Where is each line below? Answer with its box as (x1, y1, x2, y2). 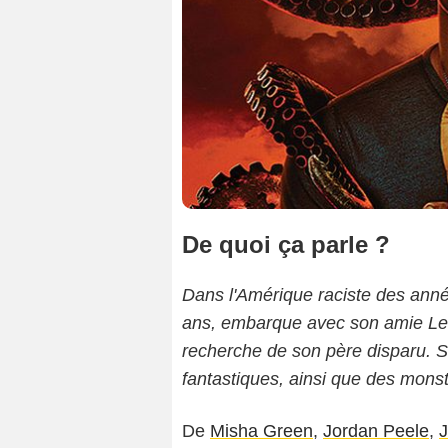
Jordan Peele (323, 421, 429, 442)
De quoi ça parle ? (182, 231, 390, 259)
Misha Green (210, 421, 313, 442)
